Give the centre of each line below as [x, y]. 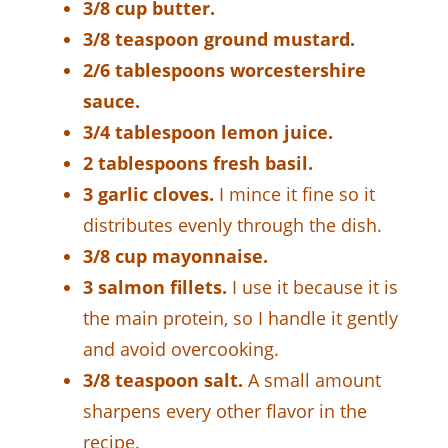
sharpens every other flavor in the [225, 410]
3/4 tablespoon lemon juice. [208, 131]
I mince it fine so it [294, 193]
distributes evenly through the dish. [232, 224]
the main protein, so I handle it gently [240, 317]
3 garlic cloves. [148, 193]
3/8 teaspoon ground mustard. [219, 38]
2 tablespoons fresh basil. [198, 162]
